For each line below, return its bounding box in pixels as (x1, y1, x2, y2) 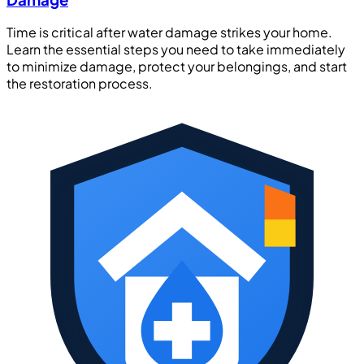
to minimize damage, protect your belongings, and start (6, 58, 347, 76)
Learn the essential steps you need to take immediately (6, 41, 345, 58)
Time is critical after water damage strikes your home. (6, 24, 332, 41)
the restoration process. (6, 75, 153, 93)
